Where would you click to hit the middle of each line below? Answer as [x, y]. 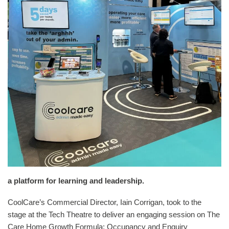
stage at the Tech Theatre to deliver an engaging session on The [114, 214]
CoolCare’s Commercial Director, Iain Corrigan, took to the [105, 202]
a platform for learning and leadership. [76, 180]
